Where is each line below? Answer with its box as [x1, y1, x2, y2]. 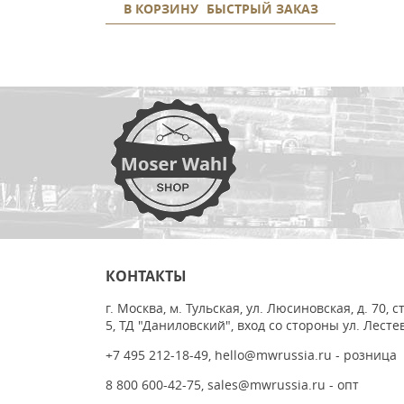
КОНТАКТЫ [106, 266, 187, 286]
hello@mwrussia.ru [215, 346, 332, 363]
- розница [332, 346, 397, 363]
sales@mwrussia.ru [207, 376, 326, 393]
